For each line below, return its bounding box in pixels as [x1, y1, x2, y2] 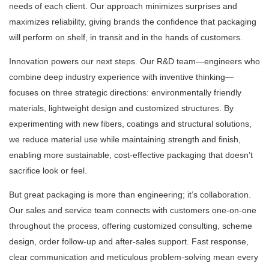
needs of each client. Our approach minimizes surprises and [9, 1, 237, 11]
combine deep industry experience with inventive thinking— [9, 72, 234, 82]
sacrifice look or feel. [9, 166, 87, 176]
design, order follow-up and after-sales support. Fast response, [9, 237, 249, 247]
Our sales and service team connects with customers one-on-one [9, 205, 256, 216]
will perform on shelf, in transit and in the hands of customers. [9, 32, 243, 43]
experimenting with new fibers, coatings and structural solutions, [9, 119, 252, 129]
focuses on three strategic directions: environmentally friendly [9, 88, 241, 98]
